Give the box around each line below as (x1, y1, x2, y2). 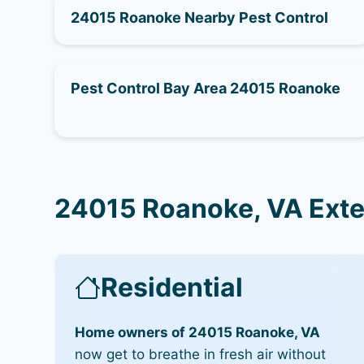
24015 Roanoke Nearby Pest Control (71, 9, 329, 26)
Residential (101, 271, 244, 303)
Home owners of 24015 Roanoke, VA (75, 324, 321, 340)
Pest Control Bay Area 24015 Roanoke (71, 80, 341, 97)
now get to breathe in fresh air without (75, 346, 327, 362)
